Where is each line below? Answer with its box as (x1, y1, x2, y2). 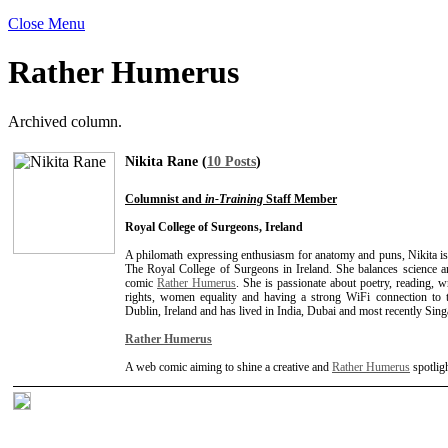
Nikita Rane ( (125, 153, 207, 169)
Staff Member (263, 191, 337, 206)
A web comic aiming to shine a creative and (125, 359, 332, 374)
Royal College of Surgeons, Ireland (125, 219, 303, 234)
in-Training (205, 191, 263, 206)
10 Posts (207, 153, 256, 169)
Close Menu (8, 15, 85, 32)
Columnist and (125, 191, 205, 206)
